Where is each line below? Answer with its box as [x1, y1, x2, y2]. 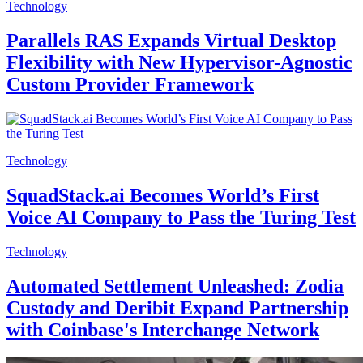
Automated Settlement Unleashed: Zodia [6, 275, 344, 297]
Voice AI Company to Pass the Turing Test [6, 207, 356, 228]
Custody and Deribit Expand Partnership [6, 297, 348, 318]
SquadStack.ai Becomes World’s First [6, 185, 319, 207]
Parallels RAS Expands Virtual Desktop [6, 30, 336, 52]
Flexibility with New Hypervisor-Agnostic [6, 52, 352, 74]
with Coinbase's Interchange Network [6, 318, 319, 340]
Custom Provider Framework [6, 74, 254, 96]
